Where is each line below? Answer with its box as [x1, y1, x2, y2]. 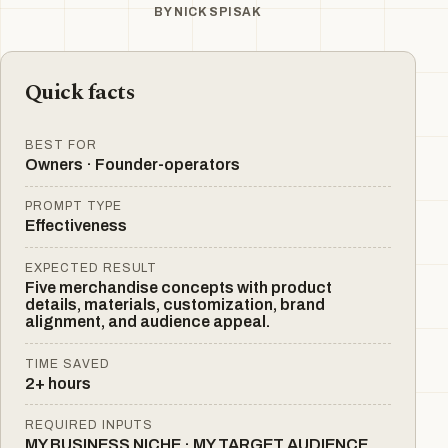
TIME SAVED [25, 356, 110, 371]
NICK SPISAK [174, 5, 262, 19]
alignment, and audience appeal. [25, 312, 270, 330]
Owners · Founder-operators [25, 155, 240, 173]
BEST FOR [25, 137, 97, 152]
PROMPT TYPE [25, 199, 122, 214]
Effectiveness [25, 217, 127, 235]
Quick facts [25, 76, 135, 109]
